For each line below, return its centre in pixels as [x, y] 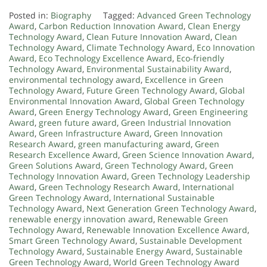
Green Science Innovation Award [187, 154]
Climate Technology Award [139, 47]
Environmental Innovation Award [74, 101]
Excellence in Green [184, 79]
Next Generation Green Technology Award [170, 208]
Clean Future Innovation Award [148, 36]
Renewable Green [193, 219]
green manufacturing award [134, 144]
